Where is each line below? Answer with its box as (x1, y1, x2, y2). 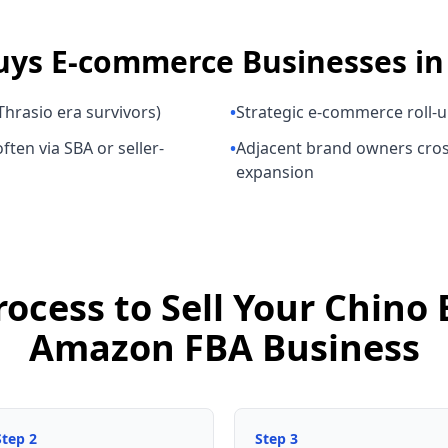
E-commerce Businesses (51, 41, 407, 82)
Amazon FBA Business (28, 323, 420, 372)
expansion (236, 161, 314, 183)
